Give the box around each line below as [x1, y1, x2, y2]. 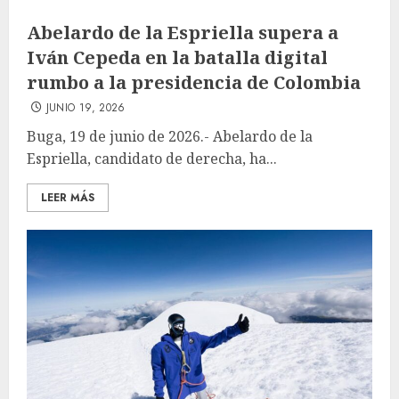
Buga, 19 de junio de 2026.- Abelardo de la [27, 126, 313, 146]
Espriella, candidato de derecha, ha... [27, 149, 277, 168]
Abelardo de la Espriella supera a [27, 20, 338, 45]
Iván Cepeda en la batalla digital [27, 45, 328, 69]
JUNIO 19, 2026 [45, 100, 126, 116]
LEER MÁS [41, 190, 94, 206]
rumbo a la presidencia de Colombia [27, 70, 361, 94]
